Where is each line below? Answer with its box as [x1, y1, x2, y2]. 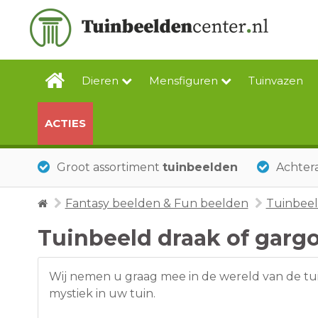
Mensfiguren [148, 74, 221, 87]
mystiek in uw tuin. [48, 287, 155, 301]
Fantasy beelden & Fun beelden [65, 197, 248, 211]
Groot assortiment [56, 160, 163, 174]
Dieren [81, 74, 121, 87]
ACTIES [44, 116, 86, 130]
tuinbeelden [162, 160, 238, 174]
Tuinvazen [248, 74, 303, 87]
